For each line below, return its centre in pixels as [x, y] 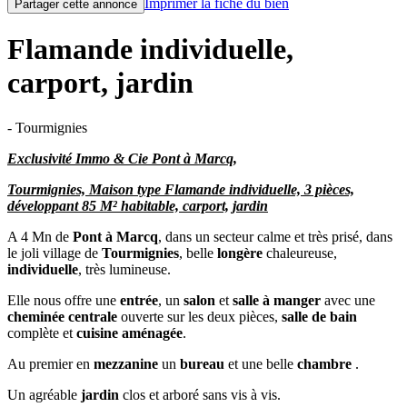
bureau [202, 363]
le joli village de [55, 253]
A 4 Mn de [40, 236]
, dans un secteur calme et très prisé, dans [275, 236]
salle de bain [319, 316]
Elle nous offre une [64, 300]
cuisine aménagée [129, 333]
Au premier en [50, 363]
